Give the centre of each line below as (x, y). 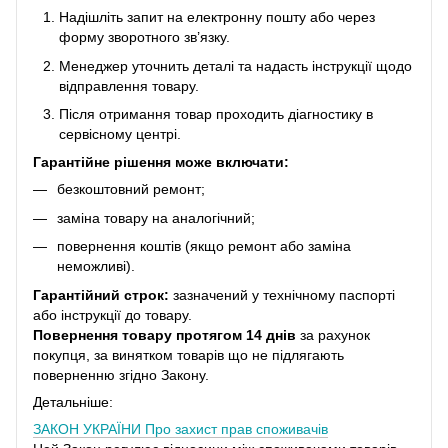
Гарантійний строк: (101, 294)
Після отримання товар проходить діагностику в (216, 114)
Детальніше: (73, 401)
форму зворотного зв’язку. (144, 37)
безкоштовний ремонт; (131, 189)
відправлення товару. (129, 85)
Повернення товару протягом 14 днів (164, 334)
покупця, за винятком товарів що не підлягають (188, 354)
